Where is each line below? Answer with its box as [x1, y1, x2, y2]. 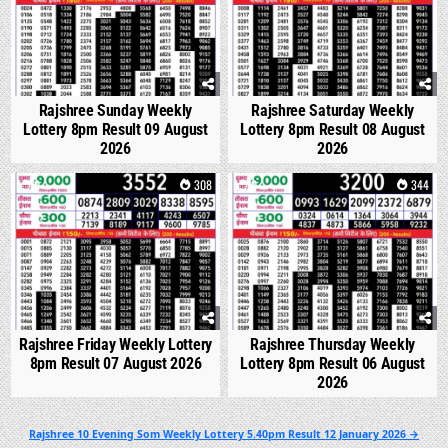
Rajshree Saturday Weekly [251, 101, 414, 121]
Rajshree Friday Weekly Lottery [18, 334, 212, 354]
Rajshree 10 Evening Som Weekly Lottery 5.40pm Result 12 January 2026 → [29, 426, 419, 441]
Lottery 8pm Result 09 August [23, 120, 208, 140]
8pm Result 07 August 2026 [29, 353, 202, 373]
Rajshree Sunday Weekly [38, 101, 193, 121]
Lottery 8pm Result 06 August [240, 353, 425, 373]
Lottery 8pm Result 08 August [240, 120, 425, 140]
